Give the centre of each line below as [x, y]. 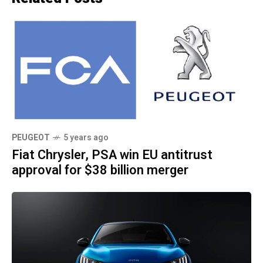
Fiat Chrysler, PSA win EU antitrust [112, 155]
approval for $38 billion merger [100, 170]
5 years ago [86, 137]
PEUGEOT [31, 137]
